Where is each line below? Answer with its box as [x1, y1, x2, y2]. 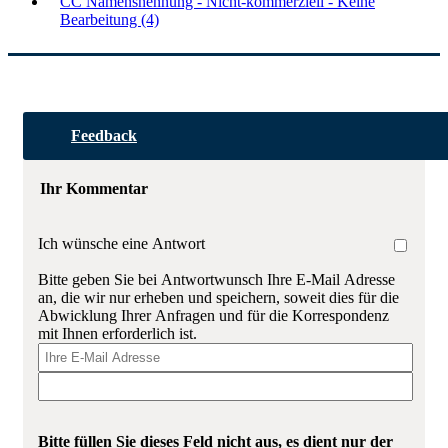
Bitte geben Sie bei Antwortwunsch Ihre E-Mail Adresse [38, 271, 395, 289]
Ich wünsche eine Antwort [38, 235, 205, 253]
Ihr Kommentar [40, 180, 148, 198]
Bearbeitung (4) [60, 11, 159, 29]
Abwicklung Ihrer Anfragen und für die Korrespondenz [38, 307, 389, 325]
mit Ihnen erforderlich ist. [38, 325, 197, 343]
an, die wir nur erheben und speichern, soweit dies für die [38, 289, 399, 307]
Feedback [71, 127, 137, 145]
